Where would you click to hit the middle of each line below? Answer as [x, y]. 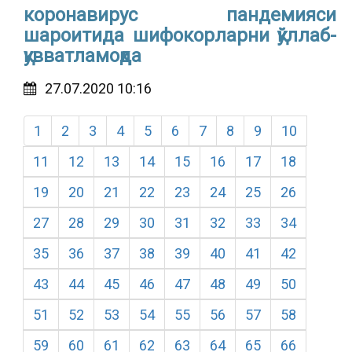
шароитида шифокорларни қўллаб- [180, 35]
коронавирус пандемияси [180, 15]
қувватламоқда [82, 55]
